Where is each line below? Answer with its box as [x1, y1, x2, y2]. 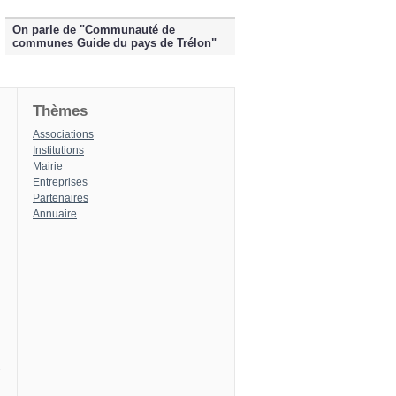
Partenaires [33, 192, 88, 205]
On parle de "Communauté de [12, 23, 175, 37]
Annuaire [33, 208, 77, 221]
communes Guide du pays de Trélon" [12, 36, 217, 50]
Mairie [33, 160, 63, 173]
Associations [33, 128, 94, 141]
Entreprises [33, 176, 88, 189]
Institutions [33, 144, 84, 157]
